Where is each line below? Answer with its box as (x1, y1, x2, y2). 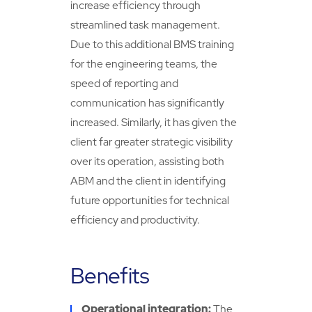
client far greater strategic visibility (70, 134, 233, 150)
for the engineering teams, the (70, 56, 218, 72)
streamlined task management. (70, 17, 221, 33)
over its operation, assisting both (70, 154, 225, 169)
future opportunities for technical (70, 193, 230, 208)
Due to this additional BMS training (70, 37, 235, 52)
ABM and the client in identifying (70, 173, 226, 189)
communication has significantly (70, 95, 225, 111)
